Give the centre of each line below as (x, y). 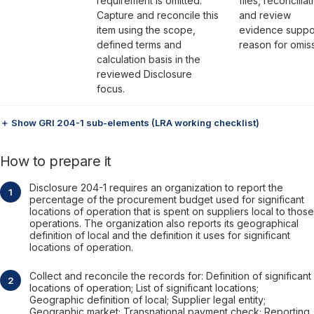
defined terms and (139, 45)
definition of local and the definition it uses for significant (160, 235)
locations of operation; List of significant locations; (144, 288)
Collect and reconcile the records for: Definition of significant (170, 276)
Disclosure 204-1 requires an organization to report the (156, 187)
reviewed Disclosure (144, 74)
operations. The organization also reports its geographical (164, 223)
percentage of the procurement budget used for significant (167, 199)
